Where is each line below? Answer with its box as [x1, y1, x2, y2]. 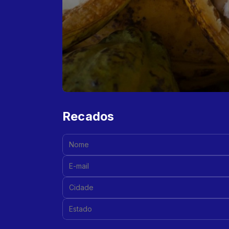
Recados [62, 109, 114, 124]
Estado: [62, 198, 91, 207]
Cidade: [62, 177, 91, 186]
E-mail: [62, 155, 89, 164]
